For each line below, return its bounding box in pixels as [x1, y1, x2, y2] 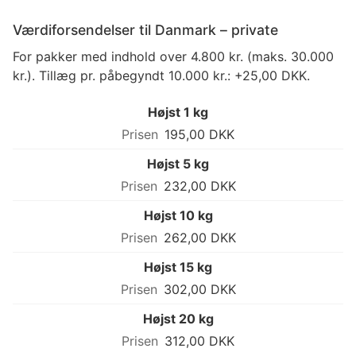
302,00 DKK [163, 281, 236, 298]
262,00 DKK [163, 230, 236, 246]
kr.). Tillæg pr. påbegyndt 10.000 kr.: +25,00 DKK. [13, 68, 310, 84]
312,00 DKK [164, 333, 234, 350]
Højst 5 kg [147, 156, 209, 172]
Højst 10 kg [143, 207, 213, 224]
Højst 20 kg [142, 311, 214, 327]
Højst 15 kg [144, 259, 212, 276]
